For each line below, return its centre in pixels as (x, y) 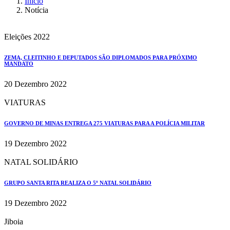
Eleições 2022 (27, 37)
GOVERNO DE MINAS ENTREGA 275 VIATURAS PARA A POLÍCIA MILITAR (104, 123)
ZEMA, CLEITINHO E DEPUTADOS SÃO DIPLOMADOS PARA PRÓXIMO (101, 57)
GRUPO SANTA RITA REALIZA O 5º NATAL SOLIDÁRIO (78, 183)
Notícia (36, 10)
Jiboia (14, 221)
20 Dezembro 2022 (35, 84)
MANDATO (19, 63)
